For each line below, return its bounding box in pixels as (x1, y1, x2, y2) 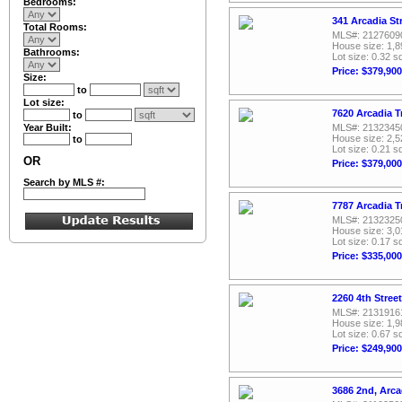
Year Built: (23, 122, 72, 133)
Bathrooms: (23, 47, 80, 57)
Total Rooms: (23, 22, 87, 32)
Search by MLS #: (23, 177, 105, 188)
